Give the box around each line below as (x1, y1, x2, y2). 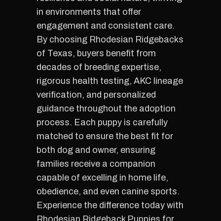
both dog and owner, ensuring (37, 145, 155, 155)
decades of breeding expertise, (37, 62, 161, 72)
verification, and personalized (37, 90, 156, 100)
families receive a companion (37, 159, 155, 169)
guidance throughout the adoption (37, 104, 176, 113)
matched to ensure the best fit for (37, 131, 173, 141)
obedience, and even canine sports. (37, 186, 180, 196)
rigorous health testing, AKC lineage (37, 76, 183, 86)
